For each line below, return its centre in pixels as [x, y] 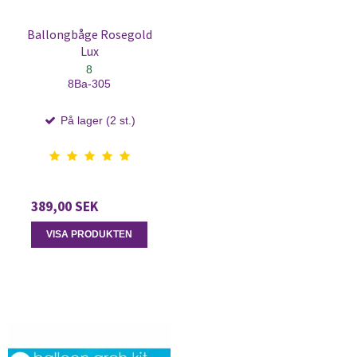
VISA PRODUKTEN [89, 235]
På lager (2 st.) [96, 121]
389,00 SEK [65, 207]
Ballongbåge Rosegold [89, 35]
